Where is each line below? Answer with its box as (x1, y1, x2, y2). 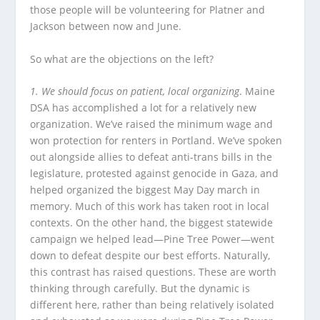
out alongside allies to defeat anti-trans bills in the (30, 150, 273, 164)
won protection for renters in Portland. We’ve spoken (30, 134, 283, 148)
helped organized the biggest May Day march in (30, 183, 261, 197)
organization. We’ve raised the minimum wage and (30, 117, 274, 131)
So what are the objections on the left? (30, 51, 217, 66)
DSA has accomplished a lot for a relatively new (30, 101, 257, 115)
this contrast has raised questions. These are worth (30, 265, 277, 279)
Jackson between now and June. (30, 19, 185, 34)
